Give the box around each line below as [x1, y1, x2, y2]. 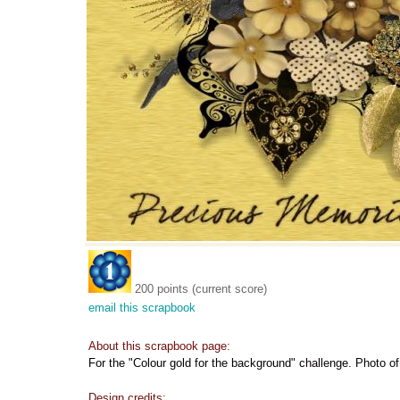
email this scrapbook [88, 301, 196, 314]
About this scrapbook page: [88, 339, 230, 353]
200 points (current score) [135, 282, 267, 296]
